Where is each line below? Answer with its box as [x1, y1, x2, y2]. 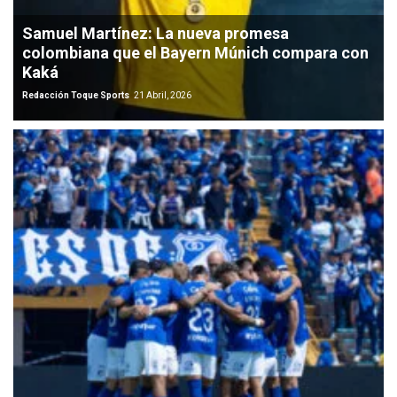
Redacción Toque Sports [22, 90, 131, 100]
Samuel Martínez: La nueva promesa [22, 23, 289, 43]
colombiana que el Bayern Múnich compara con [22, 43, 369, 62]
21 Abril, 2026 [134, 90, 191, 100]
